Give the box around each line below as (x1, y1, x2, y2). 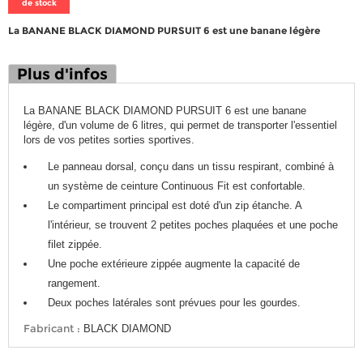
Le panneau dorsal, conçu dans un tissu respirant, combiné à (48, 160, 335, 173)
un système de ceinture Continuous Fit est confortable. (48, 180, 306, 193)
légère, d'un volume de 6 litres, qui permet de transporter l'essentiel (23, 119, 338, 132)
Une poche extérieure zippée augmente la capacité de (48, 258, 301, 271)
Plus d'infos (17, 65, 108, 83)
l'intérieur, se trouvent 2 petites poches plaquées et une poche (48, 219, 339, 232)
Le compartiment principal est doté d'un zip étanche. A (48, 199, 302, 212)
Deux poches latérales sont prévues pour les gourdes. (48, 297, 301, 310)
